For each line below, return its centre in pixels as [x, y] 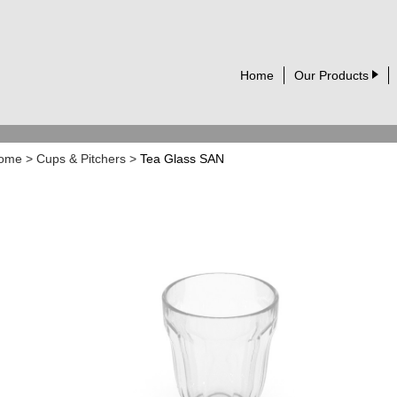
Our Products [331, 75]
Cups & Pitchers [81, 159]
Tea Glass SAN [182, 159]
